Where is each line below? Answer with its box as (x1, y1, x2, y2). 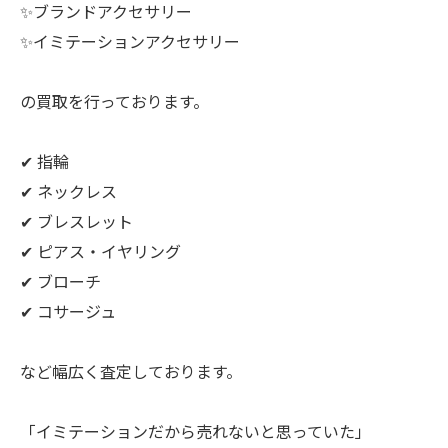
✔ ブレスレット (20, 208, 133, 233)
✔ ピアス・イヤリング (20, 238, 181, 263)
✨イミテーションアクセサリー (20, 28, 240, 53)
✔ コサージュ (20, 298, 116, 323)
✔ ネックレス (20, 178, 117, 203)
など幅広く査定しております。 (20, 358, 242, 383)
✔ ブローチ (20, 268, 101, 293)
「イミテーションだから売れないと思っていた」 (20, 418, 371, 443)
